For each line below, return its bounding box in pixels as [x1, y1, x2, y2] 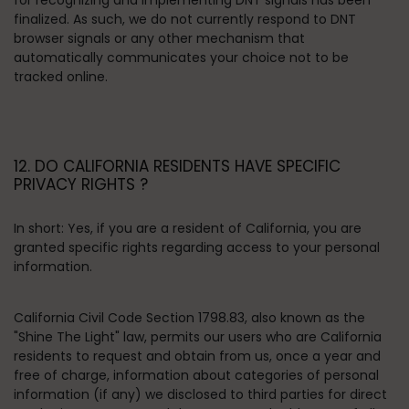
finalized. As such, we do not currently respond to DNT [14, 10, 356, 28]
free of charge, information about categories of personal [14, 366, 379, 384]
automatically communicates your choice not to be [14, 48, 349, 67]
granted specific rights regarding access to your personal [14, 238, 380, 257]
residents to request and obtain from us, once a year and [14, 347, 381, 365]
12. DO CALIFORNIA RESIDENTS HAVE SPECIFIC [14, 155, 341, 177]
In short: [14, 219, 64, 237]
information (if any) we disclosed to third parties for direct [14, 385, 387, 404]
